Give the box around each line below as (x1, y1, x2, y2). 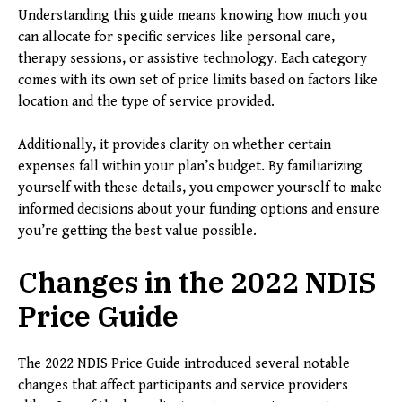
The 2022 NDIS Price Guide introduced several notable (18, 355, 350, 373)
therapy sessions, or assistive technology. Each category (18, 50, 367, 68)
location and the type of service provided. (18, 93, 275, 111)
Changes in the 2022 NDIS (18, 263, 377, 301)
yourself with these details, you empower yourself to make (18, 179, 382, 197)
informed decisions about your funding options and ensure (18, 201, 380, 219)
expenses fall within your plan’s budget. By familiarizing (18, 158, 363, 176)
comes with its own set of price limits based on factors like (18, 72, 378, 90)
